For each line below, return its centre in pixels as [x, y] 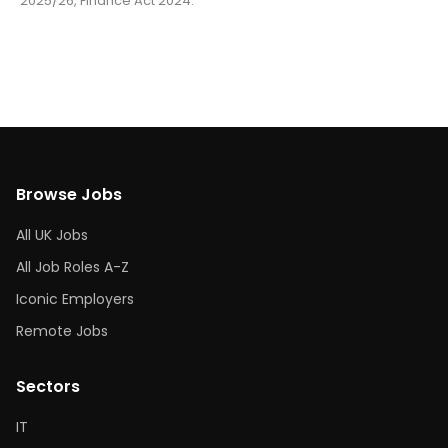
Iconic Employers [75, 299]
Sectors [48, 386]
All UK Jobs [52, 235]
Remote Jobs [62, 331]
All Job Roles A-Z [72, 267]
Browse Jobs [69, 194]
